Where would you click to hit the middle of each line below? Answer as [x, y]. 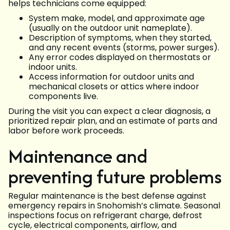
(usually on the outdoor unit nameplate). [110, 28]
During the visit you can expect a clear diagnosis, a [109, 111]
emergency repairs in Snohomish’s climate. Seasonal [114, 206]
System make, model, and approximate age [117, 18]
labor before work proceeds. [66, 131]
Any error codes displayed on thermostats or [120, 57]
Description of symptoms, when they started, [120, 38]
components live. [63, 97]
